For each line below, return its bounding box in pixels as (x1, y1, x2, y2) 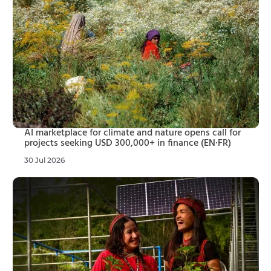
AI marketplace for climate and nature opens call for (24, 125, 241, 142)
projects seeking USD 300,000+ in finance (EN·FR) (24, 135, 231, 152)
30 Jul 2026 (24, 155, 65, 165)
